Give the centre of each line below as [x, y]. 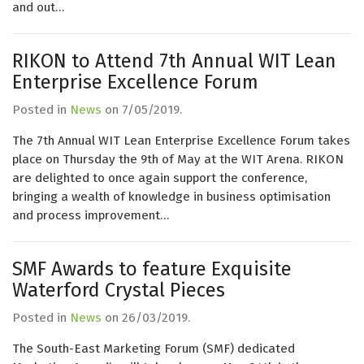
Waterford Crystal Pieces [119, 290]
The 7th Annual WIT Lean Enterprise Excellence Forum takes [181, 141]
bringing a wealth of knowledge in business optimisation [171, 197]
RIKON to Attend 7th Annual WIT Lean [174, 61]
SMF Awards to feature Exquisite [152, 269]
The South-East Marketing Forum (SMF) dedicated [154, 349]
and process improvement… [91, 215]
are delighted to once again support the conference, [160, 178]
